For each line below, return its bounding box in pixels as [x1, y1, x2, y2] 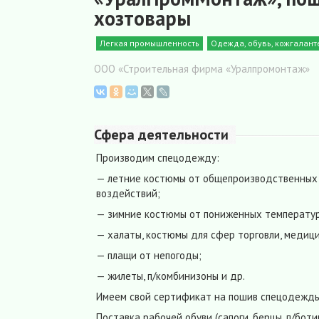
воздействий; [96, 187, 160, 201]
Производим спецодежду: [96, 151, 219, 165]
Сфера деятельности [94, 125, 229, 145]
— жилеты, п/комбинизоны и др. [96, 269, 245, 283]
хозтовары [94, 5, 191, 31]
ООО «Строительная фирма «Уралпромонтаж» [94, 62, 310, 76]
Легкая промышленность [100, 38, 199, 49]
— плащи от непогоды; [96, 249, 202, 263]
